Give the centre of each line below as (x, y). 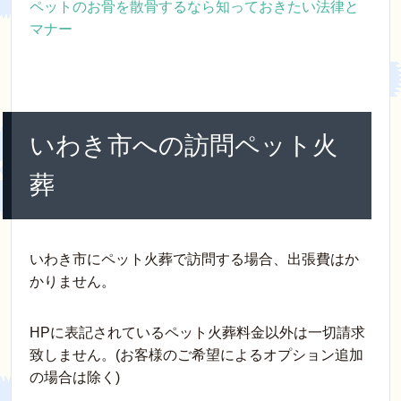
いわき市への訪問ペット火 (183, 146)
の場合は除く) (75, 378)
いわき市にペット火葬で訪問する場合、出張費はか (194, 260)
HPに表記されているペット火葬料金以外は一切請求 (197, 333)
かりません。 (73, 282)
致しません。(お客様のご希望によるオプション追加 (196, 355)
